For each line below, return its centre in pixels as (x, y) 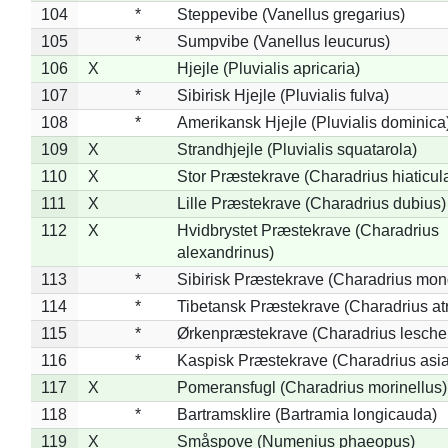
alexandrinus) (225, 252)
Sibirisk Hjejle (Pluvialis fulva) (282, 95)
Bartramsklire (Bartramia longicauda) (306, 414)
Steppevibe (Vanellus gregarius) (290, 14)
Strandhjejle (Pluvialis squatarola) (296, 149)
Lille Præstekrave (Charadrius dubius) (311, 203)
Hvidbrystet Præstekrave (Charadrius (307, 230)
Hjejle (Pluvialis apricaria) (268, 68)
